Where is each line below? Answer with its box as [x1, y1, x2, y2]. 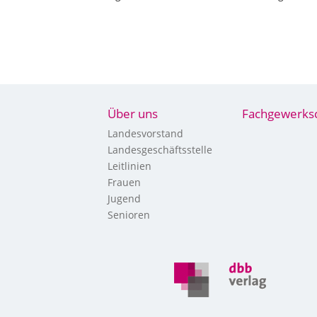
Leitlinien [107, 158, 151, 173]
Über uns [107, 105, 158, 122]
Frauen [107, 175, 141, 189]
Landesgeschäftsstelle [107, 142, 212, 156]
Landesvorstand [107, 126, 183, 140]
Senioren [107, 207, 150, 221]
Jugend [107, 191, 141, 205]
